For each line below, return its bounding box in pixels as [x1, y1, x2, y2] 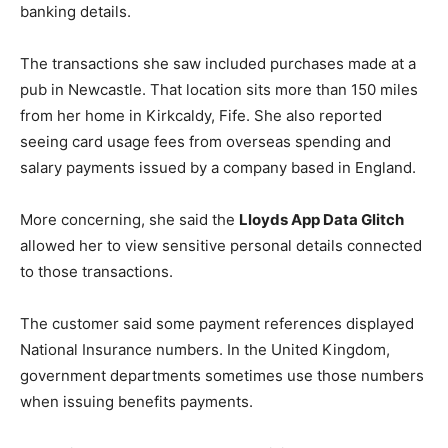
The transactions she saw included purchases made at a [20, 54, 416, 73]
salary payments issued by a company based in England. [20, 158, 416, 177]
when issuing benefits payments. [20, 392, 253, 411]
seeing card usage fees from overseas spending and [20, 132, 391, 151]
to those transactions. [20, 262, 173, 281]
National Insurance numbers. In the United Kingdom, [20, 340, 390, 359]
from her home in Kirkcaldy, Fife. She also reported [20, 106, 382, 125]
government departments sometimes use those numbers [20, 366, 424, 385]
